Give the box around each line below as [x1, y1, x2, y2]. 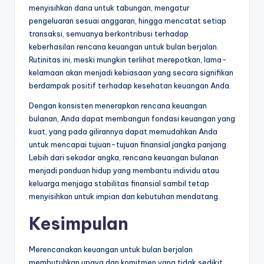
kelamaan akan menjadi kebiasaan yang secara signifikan [29, 68, 233, 78]
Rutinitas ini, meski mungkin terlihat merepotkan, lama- [29, 55, 227, 65]
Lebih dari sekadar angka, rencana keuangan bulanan [29, 153, 219, 163]
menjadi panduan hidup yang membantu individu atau [29, 166, 219, 176]
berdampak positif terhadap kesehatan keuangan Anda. [29, 81, 231, 91]
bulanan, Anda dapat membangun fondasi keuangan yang [29, 114, 235, 124]
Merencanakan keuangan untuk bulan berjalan [29, 245, 193, 255]
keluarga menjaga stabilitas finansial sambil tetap [29, 179, 209, 189]
